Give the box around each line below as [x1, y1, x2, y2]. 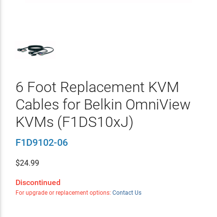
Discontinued [15, 178, 61, 187]
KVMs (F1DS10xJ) [15, 113, 134, 130]
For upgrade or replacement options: [15, 189, 112, 196]
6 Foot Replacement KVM [15, 78, 179, 95]
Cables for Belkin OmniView [15, 96, 191, 113]
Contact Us [112, 189, 141, 196]
